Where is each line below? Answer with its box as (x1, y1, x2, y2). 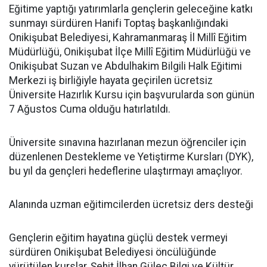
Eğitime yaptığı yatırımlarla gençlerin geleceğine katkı (9, 2, 253, 15)
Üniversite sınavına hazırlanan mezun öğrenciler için (9, 136, 246, 148)
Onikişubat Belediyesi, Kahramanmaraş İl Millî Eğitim (9, 31, 247, 44)
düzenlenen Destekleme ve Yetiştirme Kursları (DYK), (9, 150, 253, 163)
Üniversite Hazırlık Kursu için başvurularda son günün (9, 88, 254, 101)
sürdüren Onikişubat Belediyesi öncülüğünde (9, 246, 216, 258)
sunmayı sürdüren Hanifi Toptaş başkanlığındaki (9, 17, 228, 29)
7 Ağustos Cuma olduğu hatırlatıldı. (9, 103, 170, 115)
